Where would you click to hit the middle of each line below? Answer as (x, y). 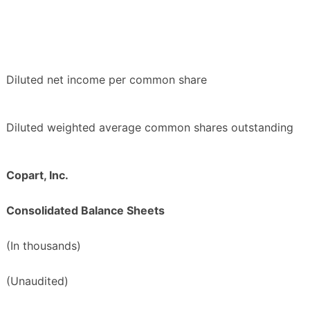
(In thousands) (44, 246)
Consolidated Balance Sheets (85, 211)
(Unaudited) (37, 281)
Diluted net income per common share (107, 80)
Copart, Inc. (37, 175)
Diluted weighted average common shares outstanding (150, 128)
